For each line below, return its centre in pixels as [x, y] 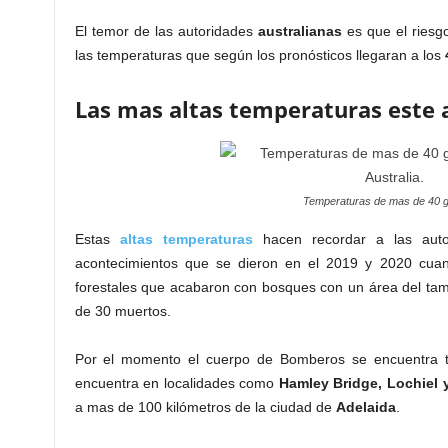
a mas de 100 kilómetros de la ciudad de [205, 407]
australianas [299, 31]
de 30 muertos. [122, 311]
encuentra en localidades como [176, 383]
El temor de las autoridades [166, 31]
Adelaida [365, 407]
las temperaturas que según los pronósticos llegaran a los [259, 55]
